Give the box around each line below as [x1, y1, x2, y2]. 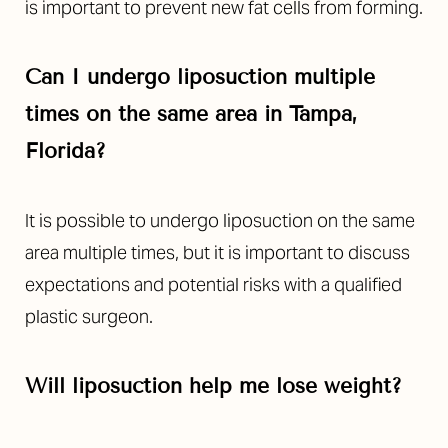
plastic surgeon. [25, 304, 153, 328]
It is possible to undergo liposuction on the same [25, 208, 415, 232]
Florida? [25, 137, 106, 164]
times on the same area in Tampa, [25, 100, 357, 127]
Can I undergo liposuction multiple [25, 63, 375, 90]
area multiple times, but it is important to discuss [25, 240, 410, 264]
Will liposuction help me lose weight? [25, 372, 402, 399]
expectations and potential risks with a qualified [25, 272, 402, 296]
